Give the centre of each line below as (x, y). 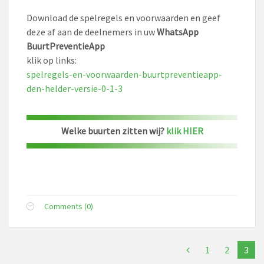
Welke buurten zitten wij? (113, 131)
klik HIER (184, 131)
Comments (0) (69, 206)
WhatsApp (178, 32)
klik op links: (52, 60)
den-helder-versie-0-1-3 (75, 88)
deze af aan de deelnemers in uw (92, 32)
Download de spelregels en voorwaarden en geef (123, 18)
